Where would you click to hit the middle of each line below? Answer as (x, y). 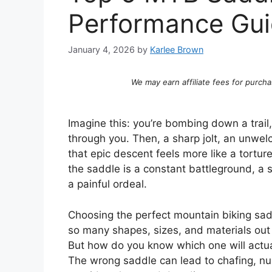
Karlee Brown (177, 50)
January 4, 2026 (101, 50)
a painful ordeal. (107, 184)
